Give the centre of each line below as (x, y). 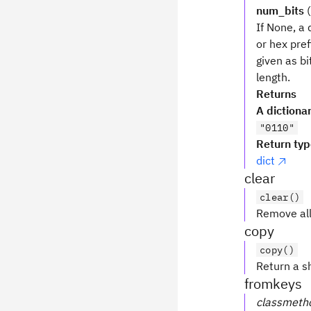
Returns (276, 94)
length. (273, 77)
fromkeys (273, 284)
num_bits (280, 10)
